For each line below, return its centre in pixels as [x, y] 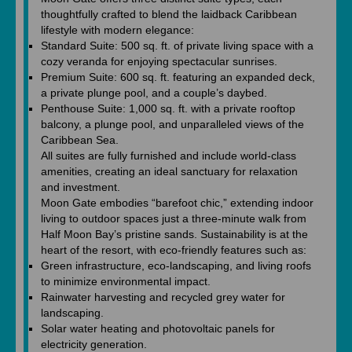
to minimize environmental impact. [126, 281]
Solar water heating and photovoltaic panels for [158, 328]
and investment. [81, 187]
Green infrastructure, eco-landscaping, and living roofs [176, 266]
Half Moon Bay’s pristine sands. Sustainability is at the [174, 234]
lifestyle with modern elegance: [117, 30]
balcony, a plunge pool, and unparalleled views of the [172, 124]
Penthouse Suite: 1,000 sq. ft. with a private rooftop [168, 108]
